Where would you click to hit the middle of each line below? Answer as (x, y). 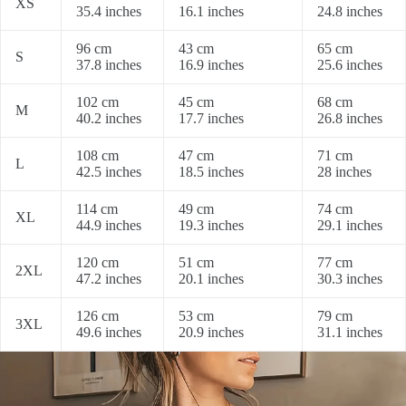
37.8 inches (109, 65)
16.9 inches (211, 65)
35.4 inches (109, 12)
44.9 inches (109, 226)
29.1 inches (350, 226)
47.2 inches (109, 279)
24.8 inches (350, 12)
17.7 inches (211, 119)
